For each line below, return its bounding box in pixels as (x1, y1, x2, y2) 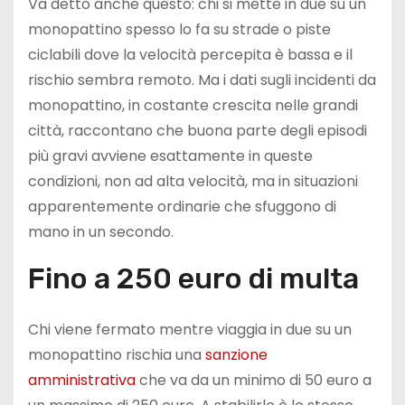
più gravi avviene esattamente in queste (28, 146, 313, 167)
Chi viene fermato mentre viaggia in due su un (28, 319, 352, 341)
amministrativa (28, 370, 136, 391)
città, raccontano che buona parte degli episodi (28, 120, 367, 142)
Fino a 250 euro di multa (28, 261, 359, 297)
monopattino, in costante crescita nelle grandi (28, 95, 358, 117)
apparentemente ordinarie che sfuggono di (28, 196, 336, 218)
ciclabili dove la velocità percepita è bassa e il (28, 44, 353, 66)
